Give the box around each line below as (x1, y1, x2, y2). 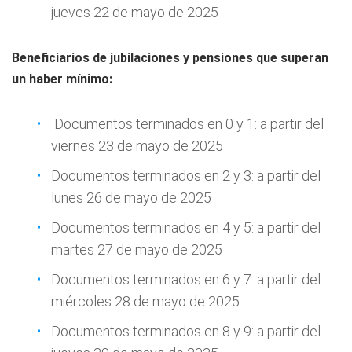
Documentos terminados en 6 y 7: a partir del (51, 271, 321, 288)
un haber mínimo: (12, 71, 112, 87)
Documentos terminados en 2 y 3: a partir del (51, 167, 321, 185)
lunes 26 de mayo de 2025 (51, 189, 211, 207)
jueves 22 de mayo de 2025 (51, 4, 218, 21)
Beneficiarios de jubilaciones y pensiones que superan (12, 50, 328, 66)
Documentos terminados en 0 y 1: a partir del (51, 115, 324, 133)
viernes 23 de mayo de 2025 (51, 137, 223, 155)
